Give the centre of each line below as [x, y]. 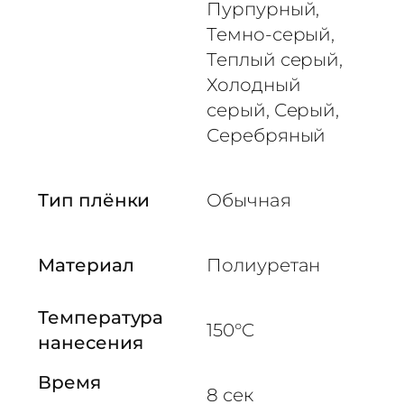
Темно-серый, [271, 34]
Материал [86, 265]
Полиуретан [264, 265]
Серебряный [266, 135]
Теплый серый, [275, 59]
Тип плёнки [94, 200]
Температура [101, 317]
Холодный [254, 84]
